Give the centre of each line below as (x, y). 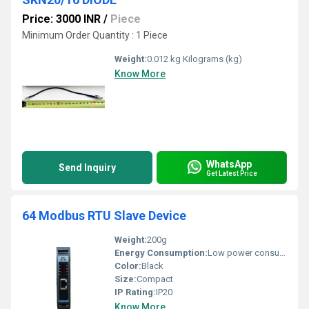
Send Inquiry (87, 168)
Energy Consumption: (161, 253)
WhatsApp (229, 164)
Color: (128, 266)
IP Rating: (135, 292)
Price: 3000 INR (61, 19)
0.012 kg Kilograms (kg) (195, 59)
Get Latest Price (232, 173)
